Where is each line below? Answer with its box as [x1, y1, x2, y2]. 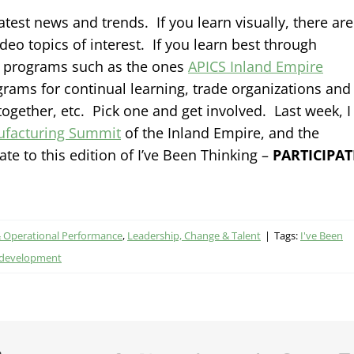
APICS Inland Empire [188, 56, 323, 76]
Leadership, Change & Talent [127, 228, 261, 243]
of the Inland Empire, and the [121, 122, 319, 142]
